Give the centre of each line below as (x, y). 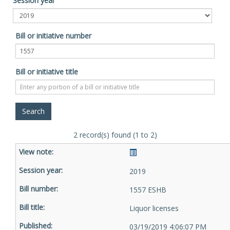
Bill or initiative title (47, 72)
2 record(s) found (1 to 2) (115, 135)
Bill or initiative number (53, 36)
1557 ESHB (148, 190)
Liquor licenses (154, 208)
